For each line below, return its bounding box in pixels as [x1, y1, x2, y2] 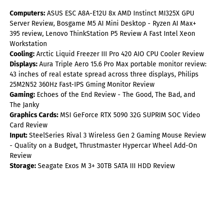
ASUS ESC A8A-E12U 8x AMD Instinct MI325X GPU [45, 9, 194, 18]
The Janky [10, 101, 39, 109]
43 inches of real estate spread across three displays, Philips [10, 70, 199, 79]
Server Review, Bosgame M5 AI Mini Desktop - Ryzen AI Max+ [10, 19, 196, 28]
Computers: [10, 9, 45, 18]
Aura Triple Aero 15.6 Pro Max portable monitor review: [37, 60, 206, 69]
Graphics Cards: [10, 111, 58, 120]
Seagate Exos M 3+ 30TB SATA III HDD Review [36, 162, 175, 170]
